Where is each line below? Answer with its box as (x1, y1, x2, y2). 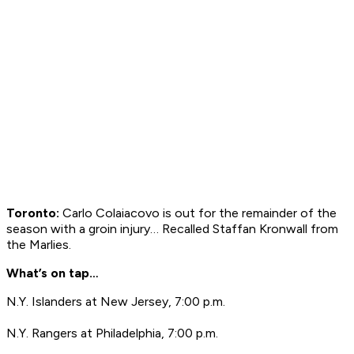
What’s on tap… (6, 265, 99, 281)
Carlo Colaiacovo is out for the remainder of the (59, 205, 337, 221)
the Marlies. (6, 237, 71, 253)
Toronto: (6, 205, 59, 221)
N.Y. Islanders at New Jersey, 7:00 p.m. (6, 294, 225, 310)
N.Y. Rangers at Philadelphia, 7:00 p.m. (6, 326, 218, 341)
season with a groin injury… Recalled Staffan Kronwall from (6, 221, 338, 237)
